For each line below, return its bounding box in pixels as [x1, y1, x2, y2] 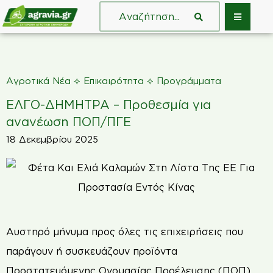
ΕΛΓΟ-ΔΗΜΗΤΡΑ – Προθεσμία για [6, 97, 211, 111]
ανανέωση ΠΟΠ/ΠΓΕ [6, 115, 131, 128]
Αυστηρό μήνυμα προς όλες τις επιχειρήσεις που [6, 226, 243, 238]
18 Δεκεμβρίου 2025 [6, 133, 98, 144]
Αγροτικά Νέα [6, 76, 71, 86]
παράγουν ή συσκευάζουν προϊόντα [6, 246, 177, 257]
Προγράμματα [157, 76, 221, 86]
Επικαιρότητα [83, 76, 144, 86]
